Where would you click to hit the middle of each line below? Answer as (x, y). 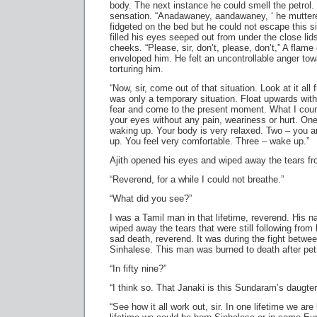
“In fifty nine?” (138, 269)
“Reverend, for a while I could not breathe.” (197, 179)
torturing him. (137, 69)
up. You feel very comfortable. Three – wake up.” (209, 141)
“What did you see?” (151, 198)
